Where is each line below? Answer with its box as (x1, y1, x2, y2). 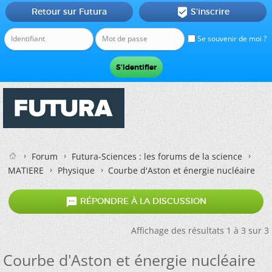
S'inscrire (190, 6, 229, 17)
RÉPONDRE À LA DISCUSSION (78, 195, 206, 207)
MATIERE (8, 165, 44, 176)
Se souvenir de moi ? (195, 33, 267, 44)
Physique (58, 165, 95, 176)
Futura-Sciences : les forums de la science (72, 151, 242, 162)
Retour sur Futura (31, 6, 107, 17)
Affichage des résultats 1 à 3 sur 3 (131, 225, 269, 236)
